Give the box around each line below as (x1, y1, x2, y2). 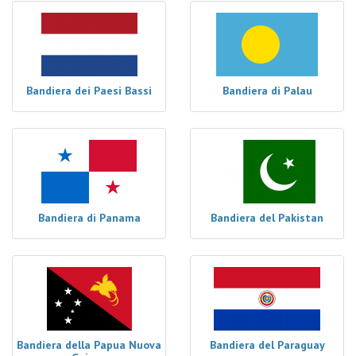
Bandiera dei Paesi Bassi (26, 83, 152, 98)
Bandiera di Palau (222, 83, 312, 98)
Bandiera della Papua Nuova (17, 338, 161, 352)
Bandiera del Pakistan (211, 211, 323, 225)
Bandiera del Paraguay (209, 338, 325, 352)
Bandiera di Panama (37, 211, 141, 225)
